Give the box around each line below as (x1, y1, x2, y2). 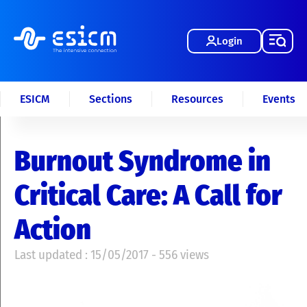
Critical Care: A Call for (14, 178, 282, 212)
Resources (171, 93, 223, 106)
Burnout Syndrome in (14, 144, 271, 178)
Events (262, 93, 295, 106)
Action (14, 212, 91, 247)
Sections (89, 93, 132, 106)
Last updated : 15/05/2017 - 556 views (14, 247, 209, 262)
